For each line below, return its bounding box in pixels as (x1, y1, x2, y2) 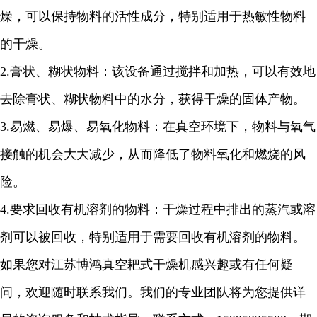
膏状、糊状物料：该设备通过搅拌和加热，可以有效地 (10, 64, 316, 79)
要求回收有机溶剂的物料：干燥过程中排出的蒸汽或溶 (10, 202, 316, 217)
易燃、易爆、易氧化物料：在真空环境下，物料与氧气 (10, 120, 316, 134)
